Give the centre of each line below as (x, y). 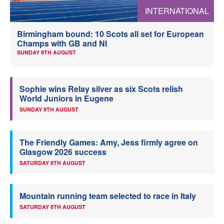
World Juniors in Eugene (66, 98)
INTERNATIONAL (177, 10)
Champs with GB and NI (62, 43)
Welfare (116, 16)
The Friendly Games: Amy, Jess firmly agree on (109, 142)
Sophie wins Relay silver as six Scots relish (101, 88)
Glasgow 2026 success (63, 151)
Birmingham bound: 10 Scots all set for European (110, 33)
